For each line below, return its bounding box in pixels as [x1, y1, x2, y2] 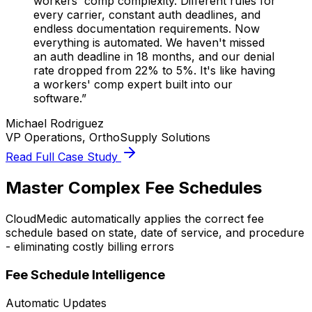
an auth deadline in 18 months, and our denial [33, 49, 274, 64]
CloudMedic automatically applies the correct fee [6, 212, 264, 226]
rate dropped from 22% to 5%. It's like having [33, 63, 275, 78]
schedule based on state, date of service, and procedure [6, 226, 304, 240]
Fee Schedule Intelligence [6, 266, 165, 283]
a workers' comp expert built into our [33, 77, 233, 92]
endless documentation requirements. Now [33, 22, 260, 36]
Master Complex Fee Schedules [6, 178, 262, 198]
